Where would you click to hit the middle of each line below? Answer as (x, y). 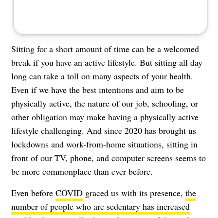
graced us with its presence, (134, 192)
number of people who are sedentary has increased (100, 206)
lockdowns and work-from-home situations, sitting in (104, 144)
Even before (33, 192)
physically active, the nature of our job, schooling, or (105, 103)
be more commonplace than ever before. (82, 171)
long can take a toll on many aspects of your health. (102, 76)
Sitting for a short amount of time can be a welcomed (105, 48)
